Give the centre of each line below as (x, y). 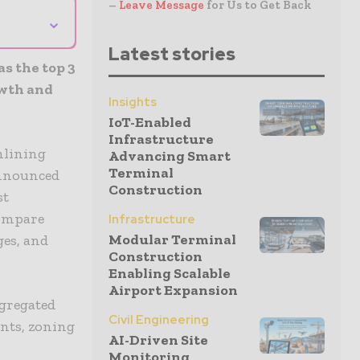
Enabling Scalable (170, 273)
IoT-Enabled (150, 122)
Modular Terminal (172, 239)
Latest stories (172, 54)
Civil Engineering (159, 320)
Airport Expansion (173, 290)
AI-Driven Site (158, 340)
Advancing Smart (170, 156)
